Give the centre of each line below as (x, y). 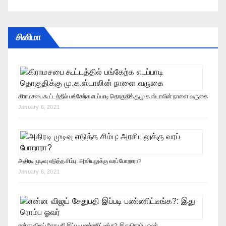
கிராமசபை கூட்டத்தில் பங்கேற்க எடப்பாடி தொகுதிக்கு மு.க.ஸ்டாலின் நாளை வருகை (113, 96)
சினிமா (28, 37)
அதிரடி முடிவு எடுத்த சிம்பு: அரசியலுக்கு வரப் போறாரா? (80, 160)
